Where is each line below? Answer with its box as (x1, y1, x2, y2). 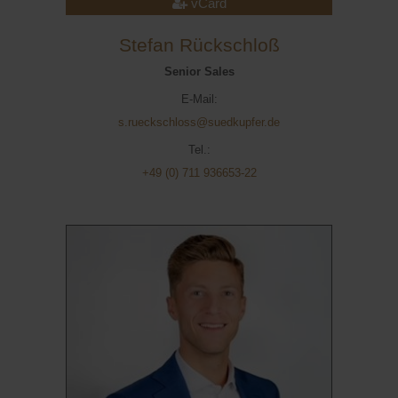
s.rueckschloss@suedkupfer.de (118, 115, 280, 129)
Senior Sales (163, 65, 235, 78)
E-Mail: (180, 92, 218, 106)
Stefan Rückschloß (118, 35, 280, 56)
